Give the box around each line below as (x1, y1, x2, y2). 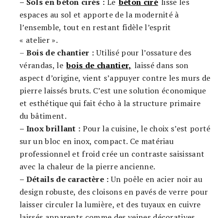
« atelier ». (19, 35, 58, 46)
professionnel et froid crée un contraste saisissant (19, 148, 205, 160)
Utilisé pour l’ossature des (94, 47, 192, 58)
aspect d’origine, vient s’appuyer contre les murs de (19, 73, 211, 84)
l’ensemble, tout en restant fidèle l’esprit (19, 22, 171, 33)
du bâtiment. (19, 110, 67, 122)
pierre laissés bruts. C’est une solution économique (19, 85, 206, 96)
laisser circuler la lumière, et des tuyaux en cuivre (19, 199, 201, 210)
